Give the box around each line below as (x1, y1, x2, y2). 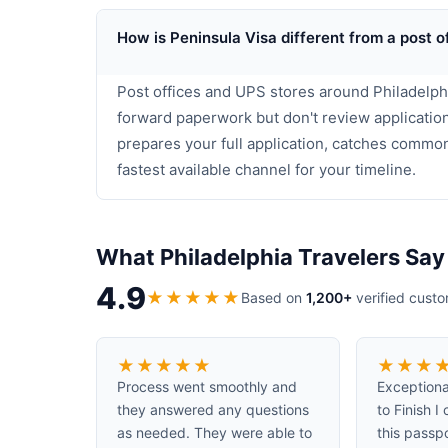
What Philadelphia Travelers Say (96, 244, 445, 270)
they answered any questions (117, 401, 309, 418)
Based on (241, 289, 306, 306)
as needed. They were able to (117, 424, 312, 441)
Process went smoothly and (117, 378, 297, 395)
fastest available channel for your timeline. (117, 160, 416, 179)
